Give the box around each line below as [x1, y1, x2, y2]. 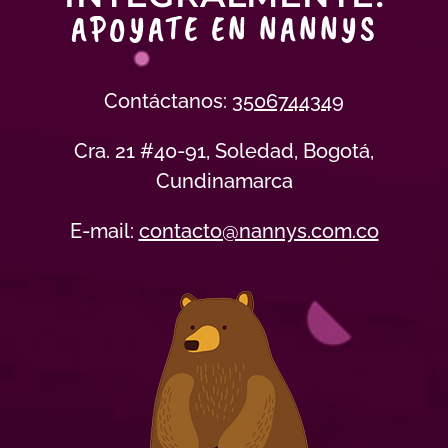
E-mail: [69, 219, 139, 243]
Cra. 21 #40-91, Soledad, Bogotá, [74, 139, 374, 163]
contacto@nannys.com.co [138, 219, 379, 243]
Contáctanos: [104, 89, 232, 113]
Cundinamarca [155, 169, 293, 193]
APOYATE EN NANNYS [70, 7, 378, 50]
